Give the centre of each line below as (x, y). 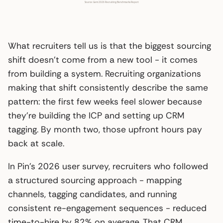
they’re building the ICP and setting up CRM (96, 115)
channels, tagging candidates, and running (92, 194)
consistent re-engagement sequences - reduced (107, 208)
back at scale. (36, 143)
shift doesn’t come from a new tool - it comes (103, 59)
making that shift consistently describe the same (108, 87)
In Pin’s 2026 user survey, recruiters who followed (108, 166)
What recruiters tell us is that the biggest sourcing (110, 46)
